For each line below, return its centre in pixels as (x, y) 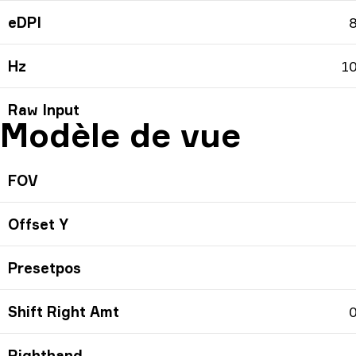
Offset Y (38, 224)
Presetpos (44, 268)
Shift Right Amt (64, 312)
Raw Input (44, 110)
